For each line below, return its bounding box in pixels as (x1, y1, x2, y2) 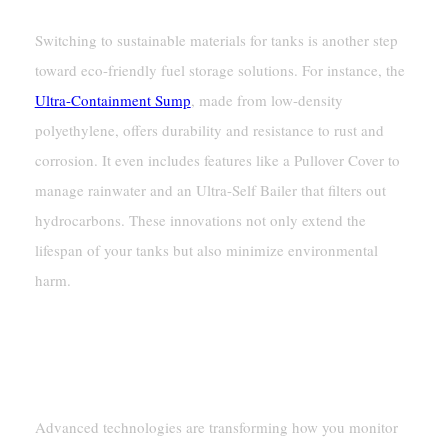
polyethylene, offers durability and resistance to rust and (34, 120, 384, 141)
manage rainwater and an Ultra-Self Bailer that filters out (34, 180, 386, 201)
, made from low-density (190, 90, 343, 111)
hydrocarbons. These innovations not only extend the (34, 210, 366, 231)
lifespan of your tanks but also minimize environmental (34, 240, 378, 261)
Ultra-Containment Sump (34, 90, 191, 111)
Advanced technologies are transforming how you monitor (34, 417, 398, 438)
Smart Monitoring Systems (34, 369, 288, 394)
